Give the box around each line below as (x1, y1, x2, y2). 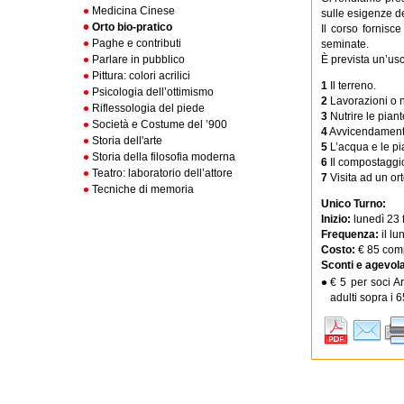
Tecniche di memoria (92, 183, 194, 196)
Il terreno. (327, 79, 376, 92)
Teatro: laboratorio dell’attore (92, 167, 233, 179)
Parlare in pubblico (92, 53, 185, 66)
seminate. (321, 38, 369, 50)
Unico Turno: (321, 197, 386, 210)
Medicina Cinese (92, 5, 175, 17)
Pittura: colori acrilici (92, 69, 190, 82)
